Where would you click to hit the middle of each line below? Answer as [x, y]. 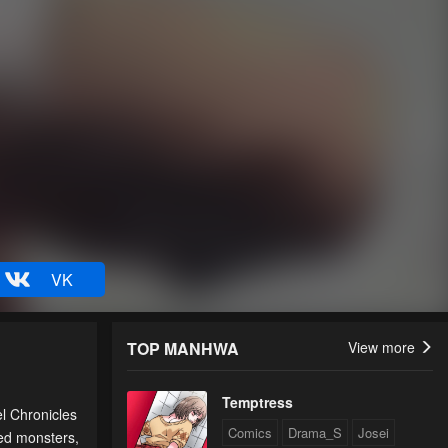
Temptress [257, 402]
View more [383, 347]
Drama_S [315, 433]
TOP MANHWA [183, 349]
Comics [250, 433]
